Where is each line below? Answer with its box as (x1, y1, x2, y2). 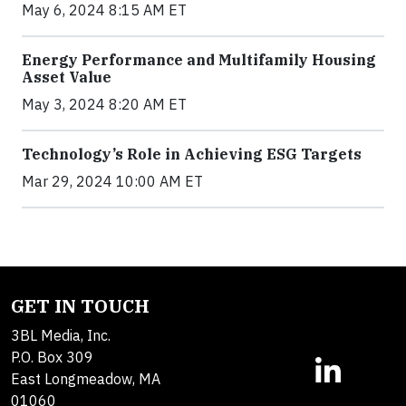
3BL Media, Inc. (11, 326, 111, 344)
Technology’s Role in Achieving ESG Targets (22, 145, 362, 163)
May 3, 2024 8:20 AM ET (22, 95, 187, 113)
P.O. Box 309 (11, 348, 93, 366)
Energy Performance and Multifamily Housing (22, 51, 376, 69)
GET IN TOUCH (11, 294, 150, 318)
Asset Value (22, 68, 111, 86)
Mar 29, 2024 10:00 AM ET (22, 172, 203, 190)
